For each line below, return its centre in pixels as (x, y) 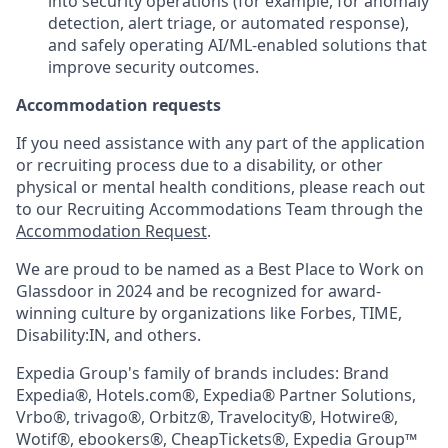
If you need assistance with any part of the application (220, 143)
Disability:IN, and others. (108, 335)
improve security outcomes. (153, 67)
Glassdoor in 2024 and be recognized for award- (198, 291)
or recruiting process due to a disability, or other (199, 165)
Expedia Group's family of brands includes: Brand (202, 373)
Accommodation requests (118, 105)
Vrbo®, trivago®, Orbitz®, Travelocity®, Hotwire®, (207, 417)
